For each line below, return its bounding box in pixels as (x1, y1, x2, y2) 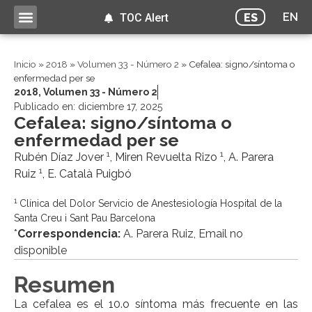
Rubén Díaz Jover (14, 150, 107, 164)
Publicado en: (14, 101, 78, 113)
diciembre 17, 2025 (78, 101, 162, 113)
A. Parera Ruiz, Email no (120, 227, 243, 241)
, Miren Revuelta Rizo (110, 150, 220, 164)
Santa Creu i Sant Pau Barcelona (14, 212, 155, 224)
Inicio (14, 58, 36, 70)
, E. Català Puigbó (42, 167, 132, 181)
